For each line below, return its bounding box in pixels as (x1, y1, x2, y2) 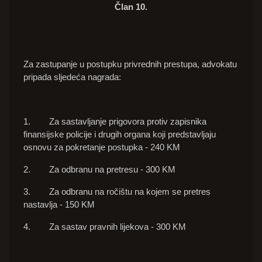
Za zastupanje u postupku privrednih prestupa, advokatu (23, 59, 237, 70)
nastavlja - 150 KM (23, 199, 95, 210)
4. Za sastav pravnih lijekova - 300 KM (23, 222, 186, 232)
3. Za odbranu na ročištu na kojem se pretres (23, 187, 211, 197)
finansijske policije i (23, 129, 98, 140)
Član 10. (115, 2, 147, 12)
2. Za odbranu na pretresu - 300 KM (23, 164, 175, 175)
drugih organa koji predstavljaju (98, 129, 216, 140)
